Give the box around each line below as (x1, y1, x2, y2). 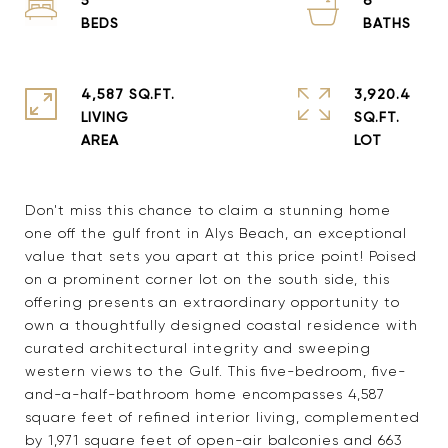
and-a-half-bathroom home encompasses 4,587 (25, 386, 385, 402)
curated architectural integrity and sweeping (25, 340, 371, 356)
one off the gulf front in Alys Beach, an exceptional (25, 225, 407, 241)
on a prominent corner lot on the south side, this (25, 271, 390, 287)
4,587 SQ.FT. (81, 85, 175, 102)
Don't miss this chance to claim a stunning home (25, 202, 391, 218)
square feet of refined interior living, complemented (25, 409, 420, 425)
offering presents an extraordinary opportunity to (25, 294, 400, 310)
